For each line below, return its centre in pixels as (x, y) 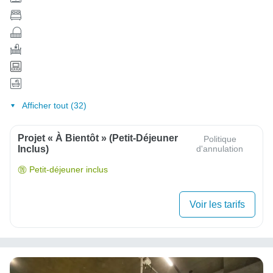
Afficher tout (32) (54, 106)
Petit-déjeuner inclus (69, 170)
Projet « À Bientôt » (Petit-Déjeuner (98, 138)
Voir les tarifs (217, 205)
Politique (220, 139)
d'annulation (220, 149)
